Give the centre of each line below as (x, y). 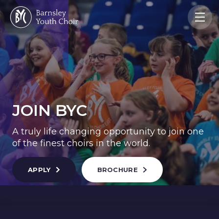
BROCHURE (117, 170)
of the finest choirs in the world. (81, 143)
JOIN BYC (50, 110)
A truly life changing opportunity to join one (108, 131)
